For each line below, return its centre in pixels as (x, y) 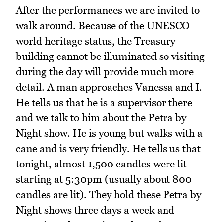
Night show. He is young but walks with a (109, 133)
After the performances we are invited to (108, 10)
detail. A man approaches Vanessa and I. (109, 87)
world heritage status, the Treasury (96, 41)
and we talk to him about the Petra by (101, 117)
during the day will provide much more (105, 71)
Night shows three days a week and (95, 210)
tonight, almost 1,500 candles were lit (101, 164)
